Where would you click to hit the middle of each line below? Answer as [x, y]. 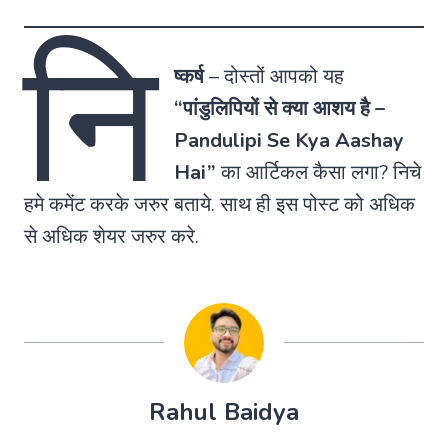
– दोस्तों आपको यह [273, 76]
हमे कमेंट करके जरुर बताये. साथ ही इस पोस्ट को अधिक [219, 204]
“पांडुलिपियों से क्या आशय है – [279, 108]
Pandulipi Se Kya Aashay [288, 140]
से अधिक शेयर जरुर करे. [111, 236]
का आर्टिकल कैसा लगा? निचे [318, 172]
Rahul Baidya [224, 411]
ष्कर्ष [188, 76]
